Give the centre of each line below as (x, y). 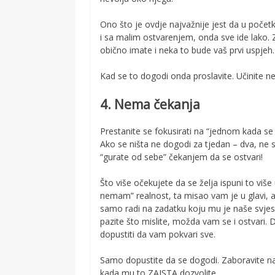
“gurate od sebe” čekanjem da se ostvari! (182, 157)
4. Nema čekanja (150, 104)
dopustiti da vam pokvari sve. (158, 234)
